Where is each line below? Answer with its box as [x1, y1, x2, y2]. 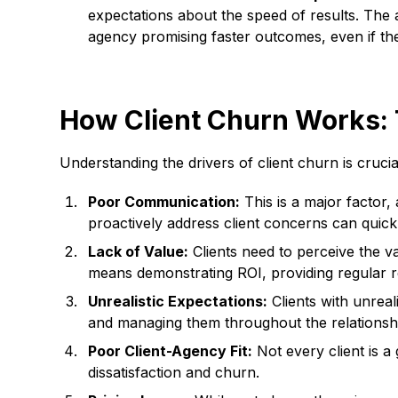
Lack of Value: [88, 243, 189, 260]
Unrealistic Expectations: [88, 292, 268, 310]
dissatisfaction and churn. [88, 363, 260, 381]
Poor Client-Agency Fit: [88, 342, 253, 360]
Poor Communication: [88, 193, 241, 211]
